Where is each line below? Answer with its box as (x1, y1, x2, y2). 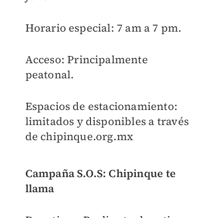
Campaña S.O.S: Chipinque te (25, 166, 176, 181)
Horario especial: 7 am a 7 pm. (25, 20, 182, 36)
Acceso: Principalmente (25, 52, 148, 67)
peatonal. (25, 67, 74, 82)
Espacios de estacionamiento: (25, 99, 178, 114)
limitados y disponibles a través (25, 114, 189, 129)
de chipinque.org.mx (25, 129, 134, 144)
